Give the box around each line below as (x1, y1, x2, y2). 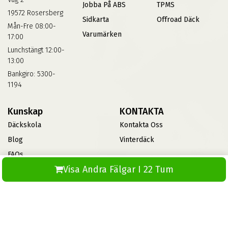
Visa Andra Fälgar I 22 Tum (63, 164, 174, 175)
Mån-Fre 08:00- (8, 21, 56, 31)
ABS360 (8, 190, 32, 199)
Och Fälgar (8, 175, 42, 184)
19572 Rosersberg (8, 8, 63, 17)
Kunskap (8, 105, 43, 117)
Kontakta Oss (120, 120, 163, 129)
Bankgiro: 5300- (8, 69, 55, 78)
